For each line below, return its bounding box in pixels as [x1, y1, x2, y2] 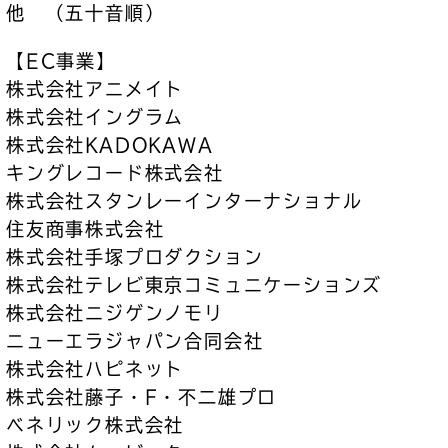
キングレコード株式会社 [6, 164, 224, 182]
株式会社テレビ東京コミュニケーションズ [6, 276, 383, 294]
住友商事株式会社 [6, 220, 165, 238]
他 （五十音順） [6, 4, 165, 22]
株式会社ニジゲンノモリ [6, 304, 224, 322]
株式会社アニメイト [6, 80, 185, 98]
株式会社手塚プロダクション [6, 248, 264, 266]
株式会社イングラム [6, 108, 185, 126]
